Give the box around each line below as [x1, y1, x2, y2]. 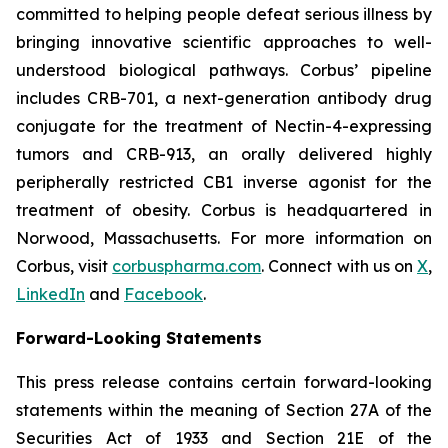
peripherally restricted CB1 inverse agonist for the [16, 172, 432, 193]
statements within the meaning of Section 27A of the [16, 400, 432, 421]
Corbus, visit [16, 256, 113, 277]
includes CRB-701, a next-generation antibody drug [16, 88, 432, 109]
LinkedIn [16, 284, 85, 305]
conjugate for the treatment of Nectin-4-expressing [16, 116, 432, 137]
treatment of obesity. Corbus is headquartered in [16, 200, 432, 221]
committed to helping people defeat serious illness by [16, 4, 432, 25]
